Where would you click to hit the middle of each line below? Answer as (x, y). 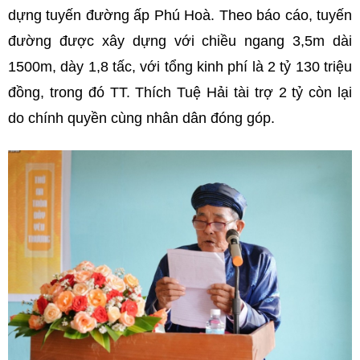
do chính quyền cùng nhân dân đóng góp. (141, 119)
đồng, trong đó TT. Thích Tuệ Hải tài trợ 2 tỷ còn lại (180, 93)
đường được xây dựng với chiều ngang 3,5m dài (180, 41)
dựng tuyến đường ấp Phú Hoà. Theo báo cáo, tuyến (180, 16)
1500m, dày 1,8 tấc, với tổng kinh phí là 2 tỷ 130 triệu (180, 67)
